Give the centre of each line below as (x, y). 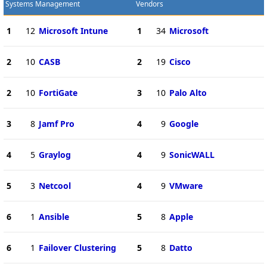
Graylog (55, 154)
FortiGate (58, 92)
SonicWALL (192, 154)
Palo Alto (188, 92)
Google (184, 123)
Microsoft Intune (73, 30)
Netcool (55, 185)
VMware (186, 185)
